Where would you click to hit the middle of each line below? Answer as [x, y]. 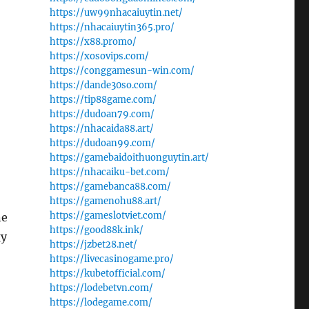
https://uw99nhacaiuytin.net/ [116, 13]
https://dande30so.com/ [103, 85]
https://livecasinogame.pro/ [111, 259]
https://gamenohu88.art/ [105, 201]
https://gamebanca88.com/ [110, 187]
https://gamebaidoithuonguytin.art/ [129, 158]
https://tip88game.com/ [103, 100]
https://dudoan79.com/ [102, 114]
